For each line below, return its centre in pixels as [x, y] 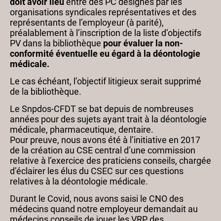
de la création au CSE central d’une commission [103, 150]
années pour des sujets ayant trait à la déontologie [108, 119]
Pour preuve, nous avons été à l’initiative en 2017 [105, 140]
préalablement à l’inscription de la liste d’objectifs [106, 33]
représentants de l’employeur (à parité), [87, 22]
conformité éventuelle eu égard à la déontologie [105, 53]
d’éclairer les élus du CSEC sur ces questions [97, 171]
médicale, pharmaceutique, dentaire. [82, 129]
